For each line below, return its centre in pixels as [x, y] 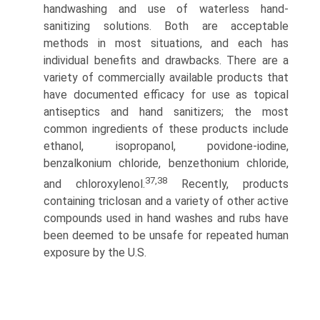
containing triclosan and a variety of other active [166, 201]
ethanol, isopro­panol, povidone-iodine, [166, 146]
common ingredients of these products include [166, 129]
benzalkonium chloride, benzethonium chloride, [166, 163]
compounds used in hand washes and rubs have [166, 219]
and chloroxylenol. [94, 184]
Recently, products [228, 184]
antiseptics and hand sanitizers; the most [166, 112]
